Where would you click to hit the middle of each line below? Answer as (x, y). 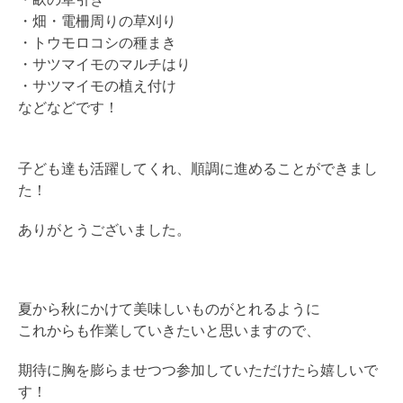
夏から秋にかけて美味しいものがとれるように (169, 309)
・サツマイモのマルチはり (104, 64)
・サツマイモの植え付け (97, 86)
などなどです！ (68, 107)
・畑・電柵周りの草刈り (97, 21)
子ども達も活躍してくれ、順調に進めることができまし (198, 169)
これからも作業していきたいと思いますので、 (169, 331)
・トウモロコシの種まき (97, 43)
